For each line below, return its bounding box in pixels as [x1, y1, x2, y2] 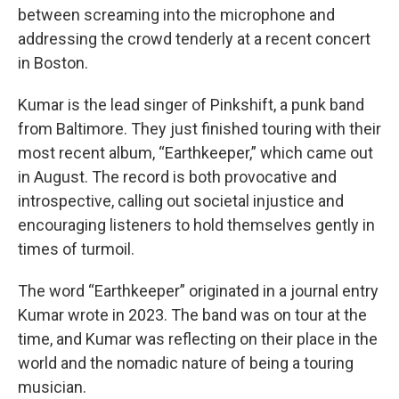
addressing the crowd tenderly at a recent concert [18, 29, 370, 48]
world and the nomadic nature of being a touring [18, 354, 354, 372]
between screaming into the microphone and [18, 5, 335, 24]
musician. [18, 378, 86, 396]
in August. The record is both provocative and [18, 167, 337, 186]
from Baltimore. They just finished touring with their [18, 119, 381, 138]
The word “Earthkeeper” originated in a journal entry [18, 281, 379, 300]
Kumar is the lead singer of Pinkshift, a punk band [18, 95, 364, 114]
